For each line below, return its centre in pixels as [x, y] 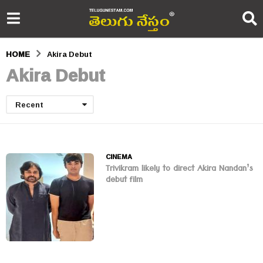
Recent [29, 105]
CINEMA [119, 157]
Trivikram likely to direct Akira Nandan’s [179, 170]
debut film [124, 181]
